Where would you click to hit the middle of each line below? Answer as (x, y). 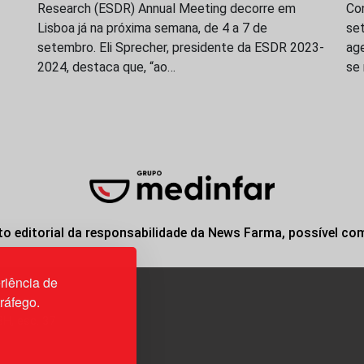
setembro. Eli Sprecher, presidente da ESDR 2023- (181, 47)
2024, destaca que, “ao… (106, 67)
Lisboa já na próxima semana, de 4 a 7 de (152, 28)
